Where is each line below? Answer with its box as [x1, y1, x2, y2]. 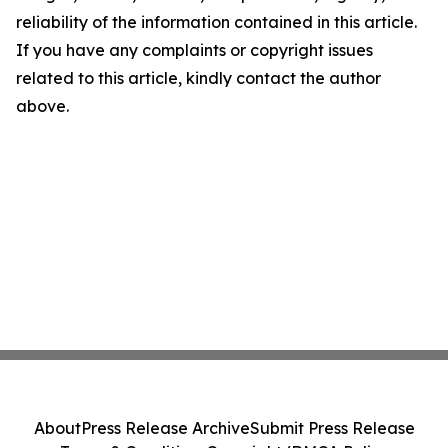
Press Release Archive [80, 418, 250, 438]
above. [16, 96, 69, 116]
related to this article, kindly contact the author [16, 68, 381, 88]
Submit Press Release [249, 418, 415, 438]
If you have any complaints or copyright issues [16, 40, 373, 60]
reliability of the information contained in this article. [16, 12, 417, 32]
